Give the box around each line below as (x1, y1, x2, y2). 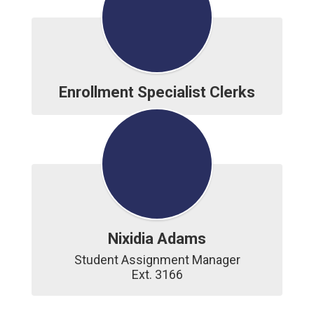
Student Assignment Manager (74, 252, 240, 267)
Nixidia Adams (108, 230, 206, 247)
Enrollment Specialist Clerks (59, 83, 255, 101)
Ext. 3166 (131, 267, 183, 282)
